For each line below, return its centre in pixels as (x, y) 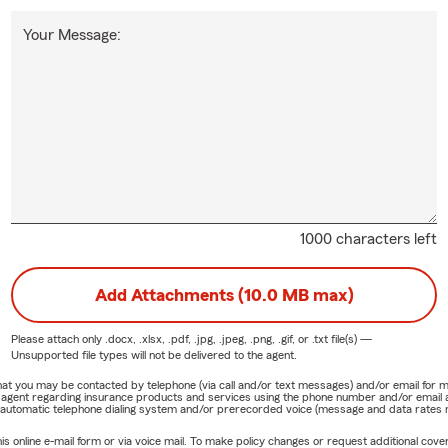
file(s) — (349, 338)
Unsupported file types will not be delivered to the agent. (153, 354)
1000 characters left (369, 238)
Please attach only (57, 338)
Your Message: (71, 34)
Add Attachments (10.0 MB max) (224, 294)
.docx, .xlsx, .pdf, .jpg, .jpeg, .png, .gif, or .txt (216, 338)
